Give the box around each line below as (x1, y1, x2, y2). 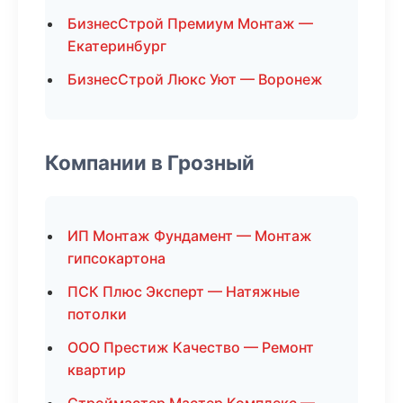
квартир (67, 361, 126, 379)
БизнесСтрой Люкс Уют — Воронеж (67, 70, 323, 88)
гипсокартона (67, 249, 166, 267)
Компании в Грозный (45, 150, 255, 175)
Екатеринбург (67, 37, 166, 55)
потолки (67, 305, 127, 323)
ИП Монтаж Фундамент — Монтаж (67, 227, 312, 245)
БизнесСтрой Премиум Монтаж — (67, 14, 313, 32)
